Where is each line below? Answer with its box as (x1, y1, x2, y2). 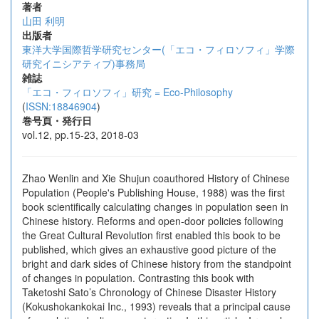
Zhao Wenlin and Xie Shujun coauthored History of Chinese (22, 171, 290, 185)
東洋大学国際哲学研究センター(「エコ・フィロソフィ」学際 (22, 42, 295, 56)
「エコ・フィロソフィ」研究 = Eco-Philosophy (22, 85, 233, 99)
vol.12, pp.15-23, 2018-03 (22, 127, 139, 142)
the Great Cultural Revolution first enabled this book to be (22, 228, 281, 242)
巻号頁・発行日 (22, 113, 92, 127)
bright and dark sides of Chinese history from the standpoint (22, 256, 291, 271)
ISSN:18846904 (26, 99, 97, 113)
